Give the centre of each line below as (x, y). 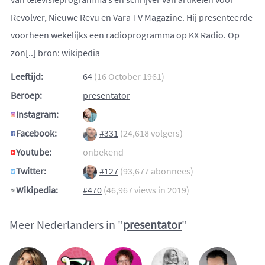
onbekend (103, 152)
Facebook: (36, 133)
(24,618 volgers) (151, 133)
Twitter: (31, 171)
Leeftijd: (27, 77)
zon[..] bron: (36, 53)
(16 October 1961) (129, 77)
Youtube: (34, 152)
